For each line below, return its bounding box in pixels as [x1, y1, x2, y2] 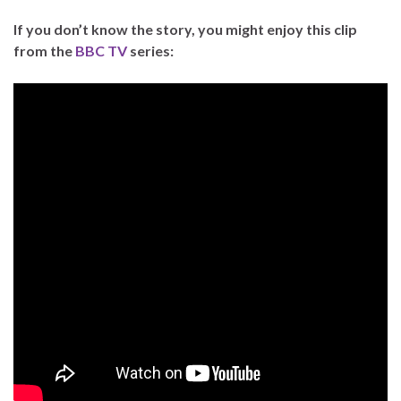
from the [13, 41, 75, 59]
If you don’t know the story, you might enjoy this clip [13, 20, 357, 38]
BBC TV [75, 41, 127, 59]
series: [127, 41, 174, 59]
